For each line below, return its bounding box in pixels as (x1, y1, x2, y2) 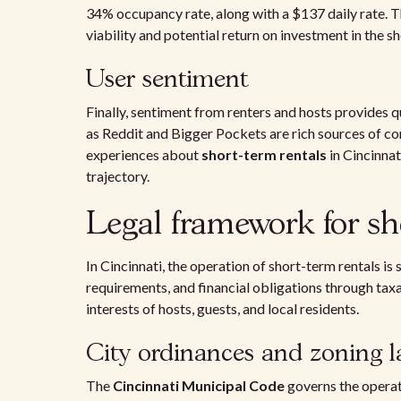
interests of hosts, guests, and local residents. (86, 300, 359, 317)
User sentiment (86, 68, 248, 92)
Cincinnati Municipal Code (113, 377, 285, 394)
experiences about (86, 146, 201, 163)
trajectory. (86, 167, 149, 184)
